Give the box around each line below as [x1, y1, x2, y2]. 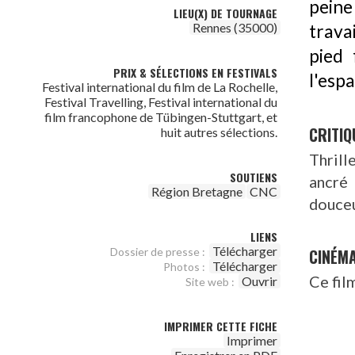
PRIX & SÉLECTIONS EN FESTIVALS [113, 64, 277, 81]
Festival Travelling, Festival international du [44, 94, 277, 109]
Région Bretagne [151, 184, 242, 199]
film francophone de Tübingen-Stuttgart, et [44, 109, 277, 124]
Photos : [163, 260, 205, 273]
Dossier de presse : [110, 245, 205, 258]
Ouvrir [242, 273, 277, 288]
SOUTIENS [230, 169, 277, 185]
